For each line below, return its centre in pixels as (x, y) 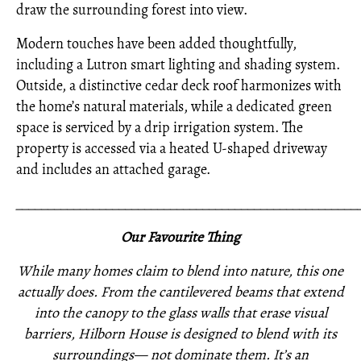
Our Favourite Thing (180, 237)
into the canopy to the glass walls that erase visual (180, 313)
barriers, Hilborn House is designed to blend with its (180, 334)
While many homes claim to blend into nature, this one (180, 271)
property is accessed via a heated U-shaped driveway (172, 148)
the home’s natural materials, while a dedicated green (174, 106)
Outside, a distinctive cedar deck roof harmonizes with (179, 85)
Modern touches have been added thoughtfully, (156, 44)
